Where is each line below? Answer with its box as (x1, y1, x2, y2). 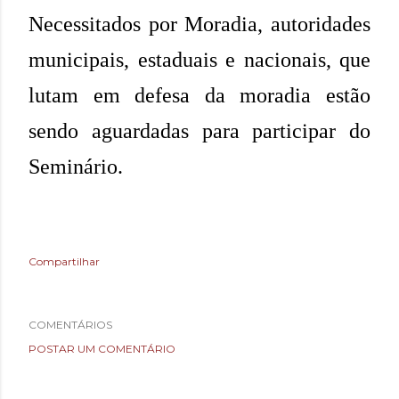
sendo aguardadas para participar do (28, 119, 370, 143)
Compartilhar (28, 255, 100, 269)
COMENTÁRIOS (28, 318, 112, 332)
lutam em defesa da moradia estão (28, 84, 370, 108)
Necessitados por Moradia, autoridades (28, 12, 370, 37)
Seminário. (28, 155, 123, 179)
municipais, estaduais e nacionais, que (28, 48, 370, 72)
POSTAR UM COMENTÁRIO (28, 342, 175, 356)
